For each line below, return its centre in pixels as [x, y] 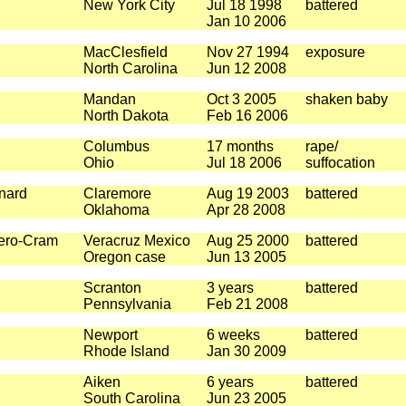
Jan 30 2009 [246, 351]
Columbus [116, 146]
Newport [110, 335]
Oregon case [124, 257]
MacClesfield [125, 52]
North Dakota [126, 116]
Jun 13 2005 [246, 257]
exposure [335, 52]
